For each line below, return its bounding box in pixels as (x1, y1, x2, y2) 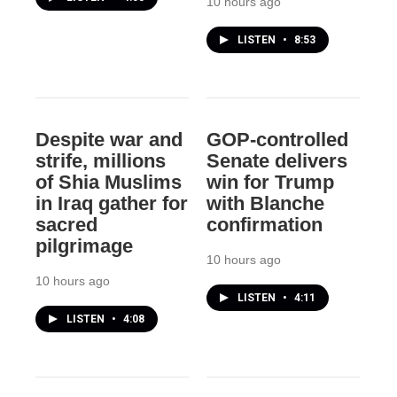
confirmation (206, 214, 323, 237)
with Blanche (206, 192, 324, 215)
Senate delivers (206, 150, 347, 173)
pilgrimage (35, 235, 133, 258)
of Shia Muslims (35, 171, 182, 194)
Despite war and (35, 128, 183, 152)
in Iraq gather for (35, 192, 188, 215)
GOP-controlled (206, 128, 348, 152)
